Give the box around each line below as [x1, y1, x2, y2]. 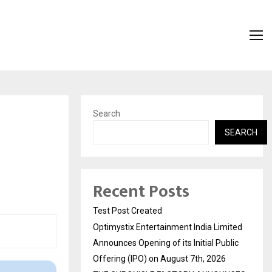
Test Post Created [93, 205, 162, 216]
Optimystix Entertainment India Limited [93, 222, 242, 232]
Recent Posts [93, 177, 189, 206]
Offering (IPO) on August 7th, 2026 [93, 253, 226, 263]
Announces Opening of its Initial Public [93, 237, 239, 248]
